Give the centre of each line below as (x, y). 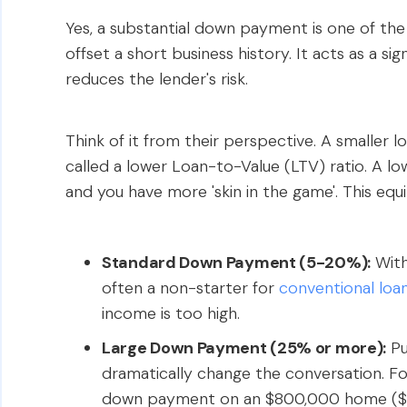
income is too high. (171, 313)
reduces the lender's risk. (157, 79)
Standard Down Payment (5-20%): (236, 263)
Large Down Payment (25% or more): (244, 348)
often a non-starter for (190, 288)
